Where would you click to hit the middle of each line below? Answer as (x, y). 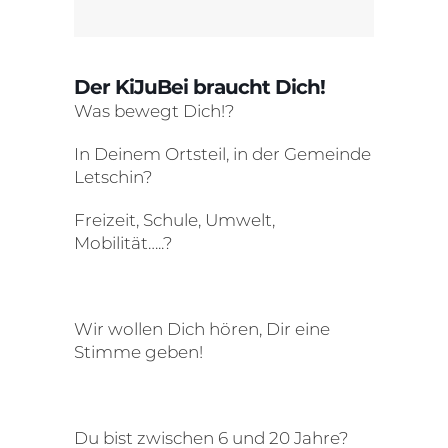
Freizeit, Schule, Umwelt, (174, 220)
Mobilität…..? (123, 243)
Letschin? (113, 177)
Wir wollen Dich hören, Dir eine (202, 329)
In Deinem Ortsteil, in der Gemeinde (222, 154)
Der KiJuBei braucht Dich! (199, 87)
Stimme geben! (138, 352)
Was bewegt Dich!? (154, 111)
